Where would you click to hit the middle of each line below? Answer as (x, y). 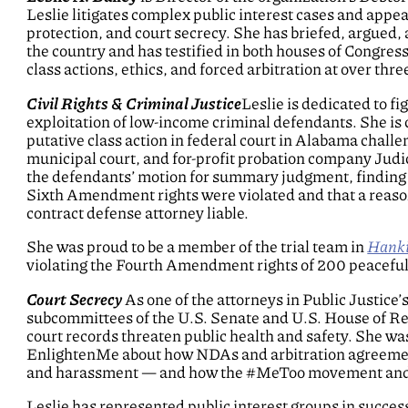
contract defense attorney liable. (138, 213)
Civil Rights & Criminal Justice (134, 103)
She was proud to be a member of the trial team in (197, 247)
